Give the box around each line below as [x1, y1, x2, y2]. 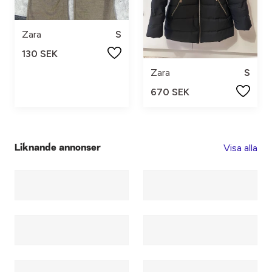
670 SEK [151, 86, 189, 98]
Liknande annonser [15, 143, 101, 153]
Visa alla [223, 142, 257, 154]
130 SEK [22, 48, 58, 60]
